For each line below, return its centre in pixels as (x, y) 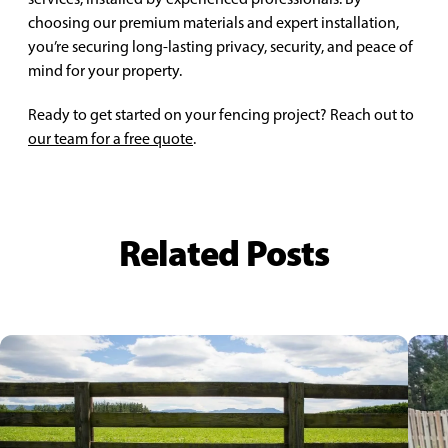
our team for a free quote (110, 138)
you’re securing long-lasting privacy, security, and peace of (220, 46)
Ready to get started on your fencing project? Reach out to (221, 114)
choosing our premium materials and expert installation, (213, 22)
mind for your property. (105, 70)
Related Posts (224, 252)
